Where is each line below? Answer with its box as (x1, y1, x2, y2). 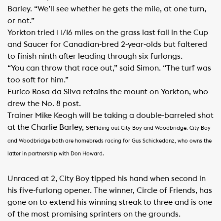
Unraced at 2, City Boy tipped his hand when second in (7, 175, 206, 183)
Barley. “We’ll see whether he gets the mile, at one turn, (7, 5, 206, 13)
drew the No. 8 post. (7, 100, 81, 108)
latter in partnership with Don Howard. (7, 151, 104, 156)
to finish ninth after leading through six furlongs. (7, 52, 183, 60)
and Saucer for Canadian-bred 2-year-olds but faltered (7, 40, 207, 48)
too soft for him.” (7, 76, 69, 84)
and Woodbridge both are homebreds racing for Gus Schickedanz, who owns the (7, 138, 212, 144)
